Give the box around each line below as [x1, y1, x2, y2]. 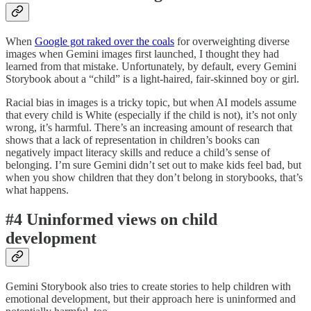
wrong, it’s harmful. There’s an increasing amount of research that [6, 121, 292, 133]
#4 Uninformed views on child [6, 210, 217, 228]
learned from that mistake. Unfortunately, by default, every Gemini [6, 60, 296, 72]
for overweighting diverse [174, 35, 289, 47]
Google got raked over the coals [35, 35, 174, 47]
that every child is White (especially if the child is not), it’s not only [6, 108, 297, 121]
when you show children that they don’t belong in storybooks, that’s [6, 171, 303, 183]
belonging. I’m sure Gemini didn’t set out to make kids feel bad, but [6, 158, 301, 171]
